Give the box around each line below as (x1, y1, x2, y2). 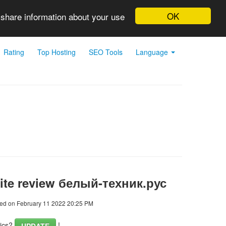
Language (136, 47, 170, 57)
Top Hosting (37, 47, 76, 57)
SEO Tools (89, 47, 123, 57)
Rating (4, 47, 24, 57)
